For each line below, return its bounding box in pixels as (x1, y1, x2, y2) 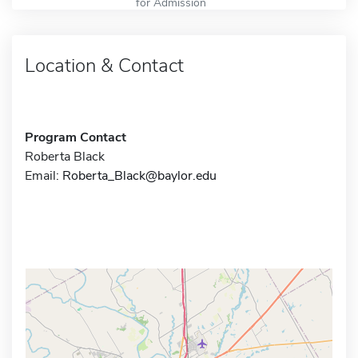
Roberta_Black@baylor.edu (62, 166, 217, 185)
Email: (25, 166, 62, 185)
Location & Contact (25, 52, 184, 78)
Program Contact (25, 128, 126, 146)
